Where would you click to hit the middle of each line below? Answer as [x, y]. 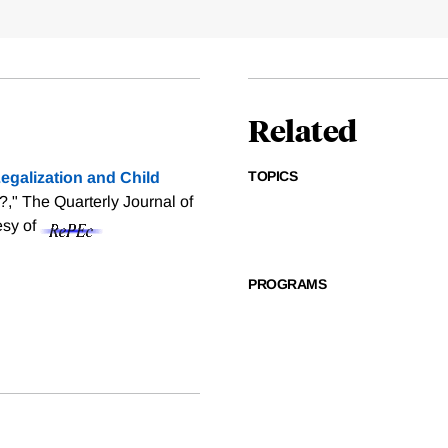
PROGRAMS [287, 284]
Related [302, 130]
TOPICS [272, 176]
